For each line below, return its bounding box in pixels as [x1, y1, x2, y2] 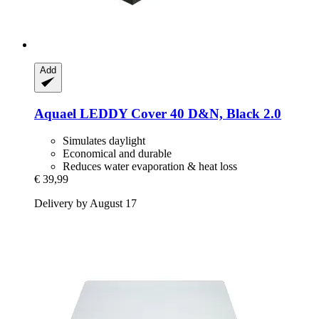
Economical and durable [63, 147, 172, 160]
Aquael [34, 105, 76, 121]
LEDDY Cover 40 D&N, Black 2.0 [76, 105, 281, 121]
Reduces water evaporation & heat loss [63, 160, 237, 173]
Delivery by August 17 [34, 197, 137, 210]
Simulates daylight [63, 135, 145, 147]
